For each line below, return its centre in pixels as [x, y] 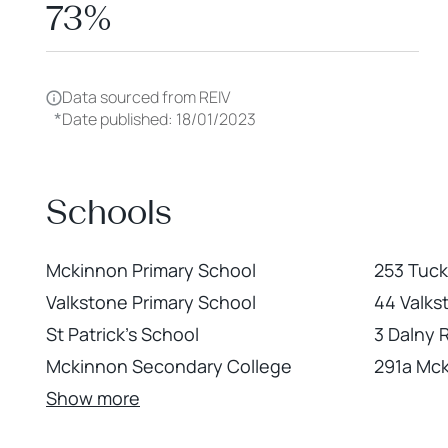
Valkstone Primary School [151, 302]
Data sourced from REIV [146, 97]
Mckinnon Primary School [151, 270]
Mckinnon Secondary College [169, 366]
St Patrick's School [122, 334]
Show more [93, 398]
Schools [109, 212]
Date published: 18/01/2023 [159, 118]
